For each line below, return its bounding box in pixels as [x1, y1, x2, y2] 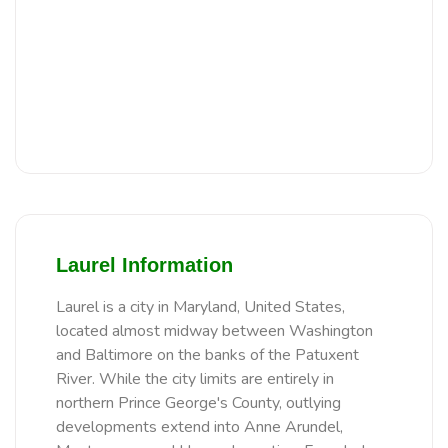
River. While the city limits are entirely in [56, 368, 334, 391]
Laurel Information [56, 254, 233, 277]
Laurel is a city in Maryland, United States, [56, 296, 345, 319]
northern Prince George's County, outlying [56, 392, 341, 415]
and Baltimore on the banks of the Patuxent [56, 344, 359, 367]
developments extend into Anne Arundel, [56, 416, 343, 439]
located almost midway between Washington [56, 320, 373, 343]
